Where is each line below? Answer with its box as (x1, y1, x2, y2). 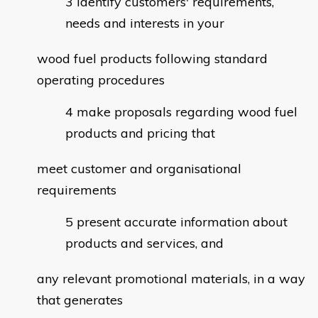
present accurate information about (77, 214, 287, 231)
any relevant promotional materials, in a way (37, 270, 305, 287)
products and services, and (65, 235, 224, 252)
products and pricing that (65, 125, 215, 142)
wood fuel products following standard (37, 50, 268, 67)
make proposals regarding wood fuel (77, 104, 297, 121)
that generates (37, 292, 123, 309)
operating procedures (37, 72, 165, 89)
